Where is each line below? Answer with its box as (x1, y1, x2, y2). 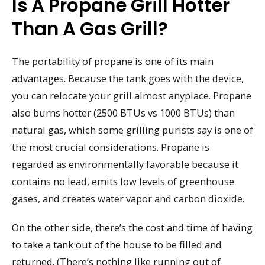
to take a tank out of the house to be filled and (12, 238, 222, 251)
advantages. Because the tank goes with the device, (12, 72, 244, 86)
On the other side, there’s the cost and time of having (12, 221, 253, 234)
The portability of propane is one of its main (12, 54, 214, 69)
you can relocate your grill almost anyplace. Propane (12, 89, 251, 103)
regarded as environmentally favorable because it (12, 157, 238, 172)
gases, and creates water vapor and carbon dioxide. (12, 192, 244, 206)
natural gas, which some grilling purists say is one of (12, 123, 253, 137)
